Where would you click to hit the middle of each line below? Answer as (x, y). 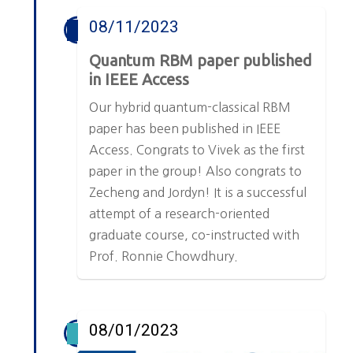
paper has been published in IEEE (185, 129)
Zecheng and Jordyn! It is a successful (198, 193)
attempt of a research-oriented (180, 214)
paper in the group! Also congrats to (196, 171)
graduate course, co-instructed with (195, 235)
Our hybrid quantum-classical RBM (190, 108)
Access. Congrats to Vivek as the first (197, 150)
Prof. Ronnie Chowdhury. (164, 256)
